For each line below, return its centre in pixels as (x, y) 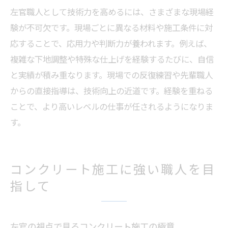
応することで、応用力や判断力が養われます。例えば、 (111, 43)
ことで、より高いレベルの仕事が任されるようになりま (112, 106)
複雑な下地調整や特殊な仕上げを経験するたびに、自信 (112, 59)
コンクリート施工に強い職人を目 (113, 169)
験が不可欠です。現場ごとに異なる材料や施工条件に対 (111, 27)
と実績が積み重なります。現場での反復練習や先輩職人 (111, 75)
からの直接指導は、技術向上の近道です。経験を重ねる (111, 91)
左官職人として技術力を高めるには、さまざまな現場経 (112, 12)
